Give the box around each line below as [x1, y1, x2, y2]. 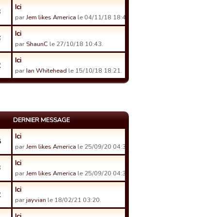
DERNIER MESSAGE [13, 116, 70, 124]
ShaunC [26, 40, 48, 48]
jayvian [26, 196, 46, 204]
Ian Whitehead [26, 66, 67, 75]
